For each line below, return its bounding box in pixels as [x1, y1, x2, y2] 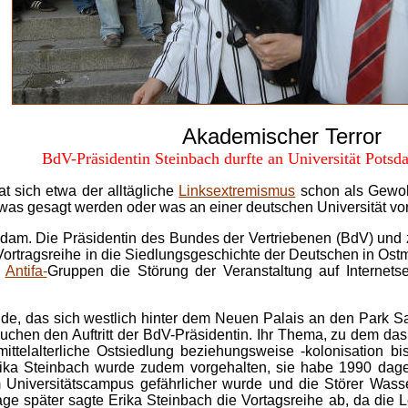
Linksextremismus [178, 183, 296, 199]
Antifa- [5, 263, 47, 279]
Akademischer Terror [181, 124, 382, 148]
